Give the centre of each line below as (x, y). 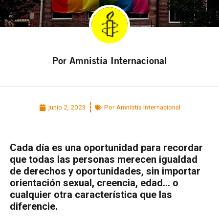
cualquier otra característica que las (91, 195)
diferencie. (34, 207)
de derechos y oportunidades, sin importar (105, 171)
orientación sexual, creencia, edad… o (94, 183)
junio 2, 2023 (67, 107)
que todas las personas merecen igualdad (104, 160)
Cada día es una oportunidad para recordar (106, 148)
